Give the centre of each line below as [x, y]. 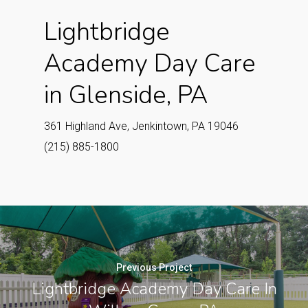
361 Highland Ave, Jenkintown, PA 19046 [141, 126]
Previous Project [154, 267]
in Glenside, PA [126, 96]
